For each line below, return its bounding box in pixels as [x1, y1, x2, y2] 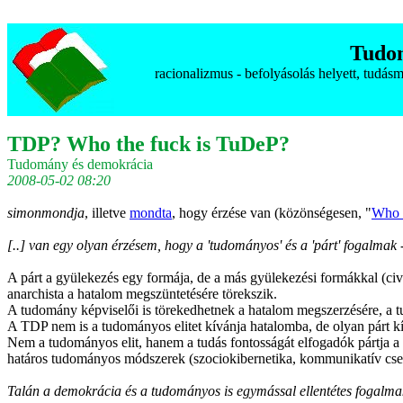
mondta [130, 205, 172, 220]
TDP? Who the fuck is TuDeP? [7, 132, 290, 156]
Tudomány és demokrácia [7, 157, 153, 172]
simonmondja [7, 205, 85, 220]
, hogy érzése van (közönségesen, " [172, 205, 372, 220]
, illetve [85, 205, 130, 220]
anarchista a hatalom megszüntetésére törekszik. [7, 286, 277, 301]
